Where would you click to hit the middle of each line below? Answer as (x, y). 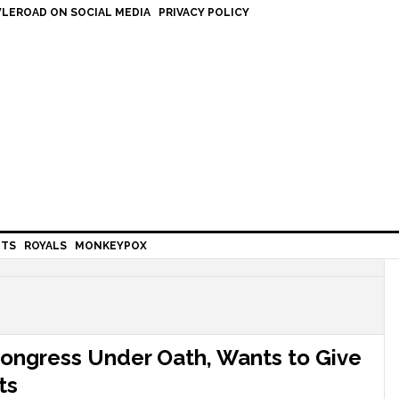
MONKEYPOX (111, 246)
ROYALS (45, 246)
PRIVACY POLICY (204, 12)
